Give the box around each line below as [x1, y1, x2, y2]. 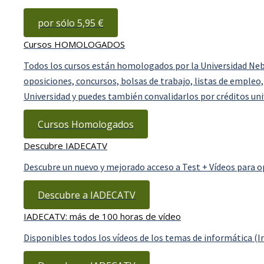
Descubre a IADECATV [38, 189, 136, 202]
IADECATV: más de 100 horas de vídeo [24, 210, 181, 222]
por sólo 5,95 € [38, 16, 104, 29]
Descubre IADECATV [24, 140, 107, 151]
